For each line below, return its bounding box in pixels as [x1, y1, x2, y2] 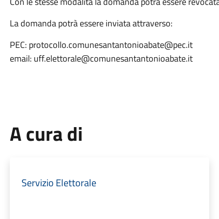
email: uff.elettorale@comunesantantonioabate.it [9, 52, 193, 65]
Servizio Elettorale [21, 175, 96, 190]
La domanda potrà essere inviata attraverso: [9, 17, 173, 30]
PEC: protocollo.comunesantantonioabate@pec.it [9, 38, 193, 51]
